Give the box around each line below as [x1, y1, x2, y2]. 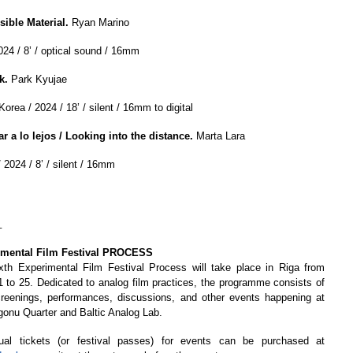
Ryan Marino [69, 17, 129, 28]
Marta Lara [196, 130, 248, 142]
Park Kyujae [8, 73, 67, 85]
